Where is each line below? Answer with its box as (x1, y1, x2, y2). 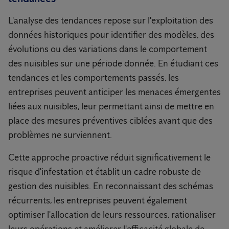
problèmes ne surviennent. (8, 129, 112, 141)
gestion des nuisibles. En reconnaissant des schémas (8, 180, 213, 192)
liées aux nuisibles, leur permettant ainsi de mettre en (8, 101, 214, 112)
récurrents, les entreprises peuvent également (8, 195, 187, 207)
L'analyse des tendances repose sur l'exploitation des (8, 15, 213, 27)
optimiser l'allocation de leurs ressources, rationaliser (8, 209, 216, 221)
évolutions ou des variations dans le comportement (8, 43, 207, 55)
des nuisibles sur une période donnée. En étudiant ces (8, 58, 218, 70)
